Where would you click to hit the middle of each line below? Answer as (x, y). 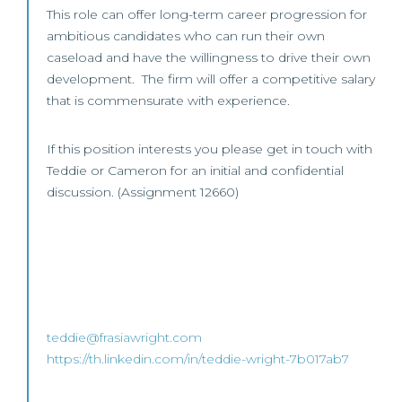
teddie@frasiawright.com (124, 337)
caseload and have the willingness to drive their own (209, 57)
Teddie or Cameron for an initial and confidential (195, 170)
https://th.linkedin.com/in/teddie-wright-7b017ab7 (198, 359)
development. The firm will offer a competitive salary (211, 79)
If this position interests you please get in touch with (210, 149)
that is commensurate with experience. (168, 100)
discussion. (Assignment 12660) (143, 192)
